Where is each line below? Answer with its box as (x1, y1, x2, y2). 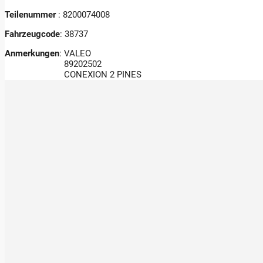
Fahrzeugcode (5, 28, 60, 39)
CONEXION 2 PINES (64, 69, 141, 80)
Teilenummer (5, 9, 58, 20)
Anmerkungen (5, 48, 59, 59)
